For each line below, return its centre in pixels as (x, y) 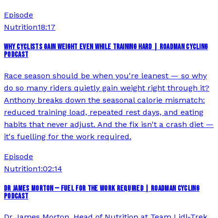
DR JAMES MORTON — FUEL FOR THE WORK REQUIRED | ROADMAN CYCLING (102, 188)
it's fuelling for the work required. (68, 136)
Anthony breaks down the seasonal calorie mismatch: (104, 100)
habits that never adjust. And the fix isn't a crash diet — (109, 124)
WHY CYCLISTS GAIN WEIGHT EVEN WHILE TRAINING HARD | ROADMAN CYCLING (106, 47)
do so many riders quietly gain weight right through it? (107, 88)
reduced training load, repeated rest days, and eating (104, 112)
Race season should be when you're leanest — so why (105, 75)
